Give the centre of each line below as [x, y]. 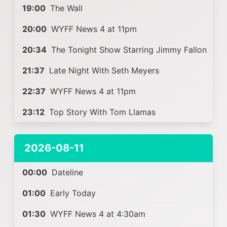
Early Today [72, 193]
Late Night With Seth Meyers [103, 70]
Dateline [66, 172]
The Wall [65, 8]
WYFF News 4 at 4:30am [97, 214]
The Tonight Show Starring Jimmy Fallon [128, 50]
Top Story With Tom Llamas [101, 112]
